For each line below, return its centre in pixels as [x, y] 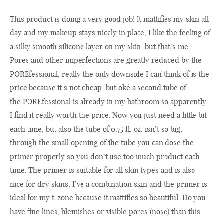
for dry [37, 184]
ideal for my [30, 197]
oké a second [140, 87]
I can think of [167, 74]
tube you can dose [152, 142]
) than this [184, 211]
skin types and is [152, 170]
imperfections [88, 60]
